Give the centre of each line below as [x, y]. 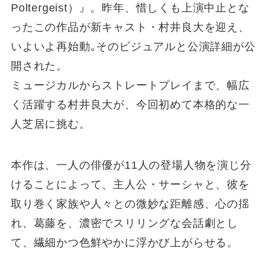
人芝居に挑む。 [51, 124]
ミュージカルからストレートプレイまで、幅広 [130, 85]
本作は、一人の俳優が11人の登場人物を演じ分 [131, 165]
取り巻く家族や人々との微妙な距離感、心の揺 [130, 204]
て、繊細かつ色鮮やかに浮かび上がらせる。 [125, 242]
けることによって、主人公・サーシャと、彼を [130, 184]
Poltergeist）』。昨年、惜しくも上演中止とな [130, 8]
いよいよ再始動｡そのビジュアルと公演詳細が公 [133, 46]
